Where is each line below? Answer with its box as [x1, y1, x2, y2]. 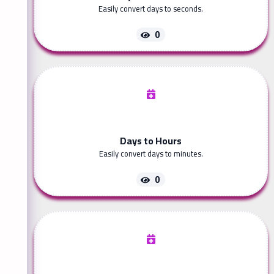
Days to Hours [120, 131, 182, 150]
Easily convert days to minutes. [98, 146, 203, 161]
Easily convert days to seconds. [98, 1, 203, 17]
